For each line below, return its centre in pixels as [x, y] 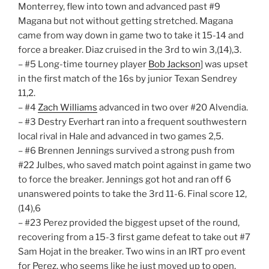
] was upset [224, 65]
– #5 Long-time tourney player [83, 65]
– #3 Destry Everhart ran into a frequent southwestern [132, 122]
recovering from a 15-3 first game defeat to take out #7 [134, 237]
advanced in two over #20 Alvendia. [173, 108]
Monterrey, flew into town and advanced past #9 [119, 7]
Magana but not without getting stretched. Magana [125, 21]
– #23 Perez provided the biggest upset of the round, [129, 223]
